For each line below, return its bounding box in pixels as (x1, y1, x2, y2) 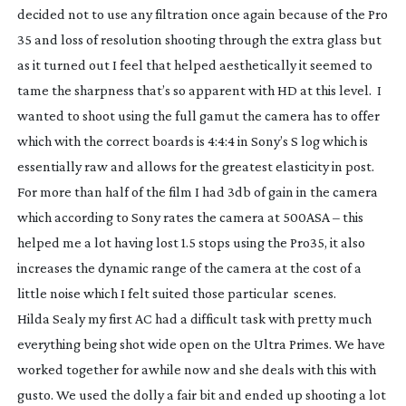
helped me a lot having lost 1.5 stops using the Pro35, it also (16, 234, 365, 250)
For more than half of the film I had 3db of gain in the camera (16, 183, 378, 199)
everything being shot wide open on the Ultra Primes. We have (16, 335, 385, 352)
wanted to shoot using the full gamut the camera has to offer (16, 107, 380, 123)
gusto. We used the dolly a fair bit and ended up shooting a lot (16, 386, 386, 402)
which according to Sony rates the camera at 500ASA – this (16, 208, 363, 225)
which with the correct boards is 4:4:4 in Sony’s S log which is (16, 132, 368, 149)
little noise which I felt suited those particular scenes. (16, 285, 336, 301)
